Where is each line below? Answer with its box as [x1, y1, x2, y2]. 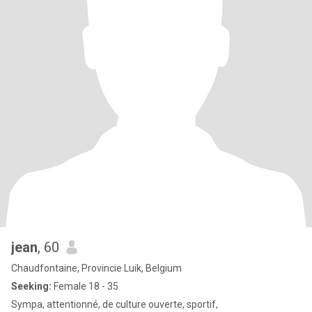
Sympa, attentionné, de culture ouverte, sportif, [11, 299, 218, 310]
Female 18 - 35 [52, 281, 118, 292]
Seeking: [11, 281, 52, 292]
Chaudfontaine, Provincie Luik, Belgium [11, 263, 182, 274]
